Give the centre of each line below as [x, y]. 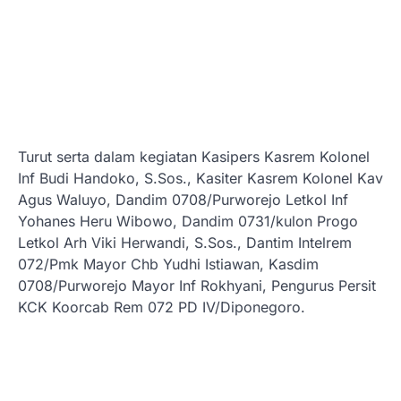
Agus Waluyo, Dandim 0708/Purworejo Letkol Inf [183, 200]
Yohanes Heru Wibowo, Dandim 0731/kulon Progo [188, 221]
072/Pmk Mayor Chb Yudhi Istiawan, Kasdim [168, 264]
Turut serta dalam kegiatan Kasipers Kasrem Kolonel [194, 157]
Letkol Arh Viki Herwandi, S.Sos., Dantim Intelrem [185, 243]
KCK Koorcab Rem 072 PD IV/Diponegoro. [162, 307]
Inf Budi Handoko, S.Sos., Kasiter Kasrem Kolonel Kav [200, 178]
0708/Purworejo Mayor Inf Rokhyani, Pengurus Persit [197, 286]
